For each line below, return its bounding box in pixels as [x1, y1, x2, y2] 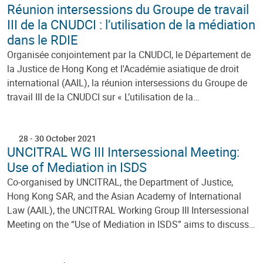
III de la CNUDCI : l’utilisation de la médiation [7, 15, 255, 33]
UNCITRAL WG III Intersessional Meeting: [7, 143, 240, 160]
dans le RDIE [7, 31, 78, 48]
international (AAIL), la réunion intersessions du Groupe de [7, 76, 247, 89]
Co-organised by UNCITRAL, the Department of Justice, [7, 175, 233, 188]
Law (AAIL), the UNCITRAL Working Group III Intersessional [7, 203, 249, 217]
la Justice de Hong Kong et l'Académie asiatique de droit [7, 62, 239, 75]
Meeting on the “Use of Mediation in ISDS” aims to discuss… [7, 217, 255, 231]
